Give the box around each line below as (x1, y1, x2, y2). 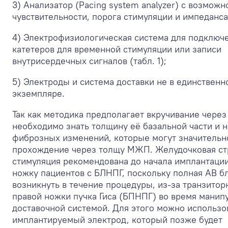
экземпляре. (12, 87, 65, 99)
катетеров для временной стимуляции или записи (12, 43, 221, 55)
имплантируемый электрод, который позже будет (12, 213, 222, 225)
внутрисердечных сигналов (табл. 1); (12, 54, 166, 67)
